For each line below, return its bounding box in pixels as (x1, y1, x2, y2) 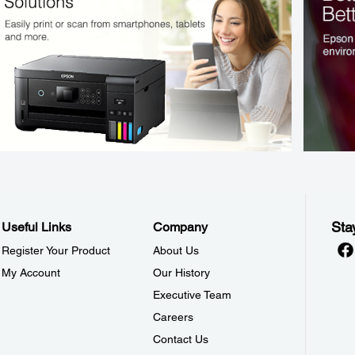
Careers (153, 311, 194, 323)
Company (153, 219, 208, 235)
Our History (153, 266, 211, 279)
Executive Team (153, 288, 232, 301)
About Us (153, 244, 200, 257)
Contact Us (153, 333, 209, 345)
